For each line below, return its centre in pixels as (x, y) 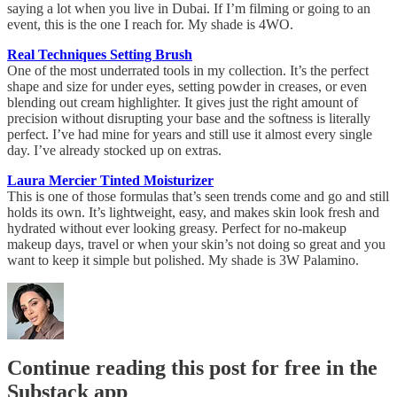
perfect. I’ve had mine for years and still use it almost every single (190, 134)
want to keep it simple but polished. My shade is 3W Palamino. (183, 260)
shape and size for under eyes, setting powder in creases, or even (187, 86)
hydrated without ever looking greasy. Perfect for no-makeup (177, 228)
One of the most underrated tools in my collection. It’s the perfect (188, 70)
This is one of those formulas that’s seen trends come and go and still (198, 196)
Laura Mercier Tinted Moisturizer (110, 180)
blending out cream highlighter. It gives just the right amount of (183, 102)
